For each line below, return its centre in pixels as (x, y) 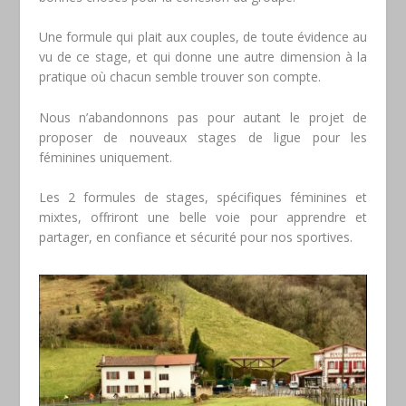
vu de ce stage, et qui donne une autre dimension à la (203, 57)
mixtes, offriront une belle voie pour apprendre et (203, 217)
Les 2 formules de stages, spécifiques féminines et (203, 197)
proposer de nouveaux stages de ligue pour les (203, 137)
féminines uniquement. (105, 157)
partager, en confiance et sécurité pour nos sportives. (195, 237)
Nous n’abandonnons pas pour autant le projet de (203, 117)
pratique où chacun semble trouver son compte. (179, 77)
